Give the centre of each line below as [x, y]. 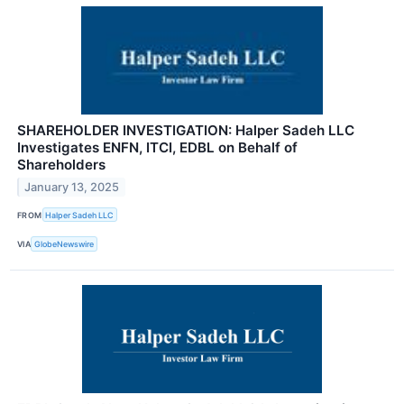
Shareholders [61, 165]
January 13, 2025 [72, 187]
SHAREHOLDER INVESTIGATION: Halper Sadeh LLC [186, 131]
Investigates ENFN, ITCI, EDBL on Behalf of [157, 148]
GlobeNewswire [64, 243]
